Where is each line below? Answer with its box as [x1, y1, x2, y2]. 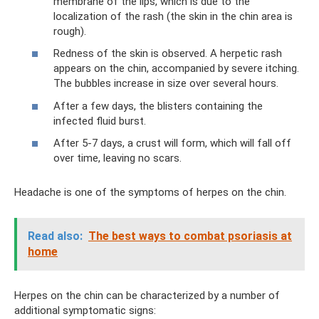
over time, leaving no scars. [53, 152, 182, 164]
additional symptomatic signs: [14, 304, 156, 317]
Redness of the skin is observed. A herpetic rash [53, 47, 282, 60]
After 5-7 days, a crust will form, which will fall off [53, 137, 291, 150]
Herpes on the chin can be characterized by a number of [14, 289, 280, 302]
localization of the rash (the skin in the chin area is [53, 9, 293, 23]
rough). [53, 24, 86, 38]
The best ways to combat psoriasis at [88, 229, 292, 243]
